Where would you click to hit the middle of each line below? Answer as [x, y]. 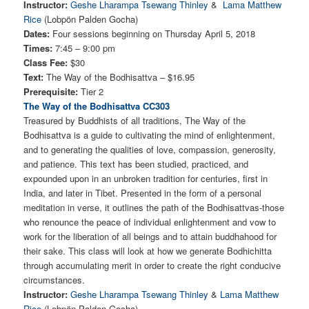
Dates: [37, 33]
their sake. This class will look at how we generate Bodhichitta [148, 250]
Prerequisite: [52, 91]
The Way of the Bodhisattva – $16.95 [121, 77]
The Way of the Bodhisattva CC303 [97, 106]
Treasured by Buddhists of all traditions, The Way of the [135, 120]
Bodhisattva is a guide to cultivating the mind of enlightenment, [150, 134]
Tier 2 [92, 91]
